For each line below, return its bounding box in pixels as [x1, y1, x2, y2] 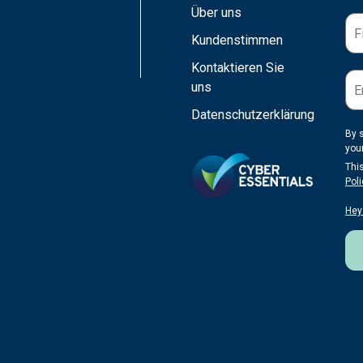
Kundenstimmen [191, 32, 283, 48]
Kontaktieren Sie [191, 60, 284, 75]
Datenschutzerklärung [191, 107, 314, 122]
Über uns [191, 5, 241, 20]
